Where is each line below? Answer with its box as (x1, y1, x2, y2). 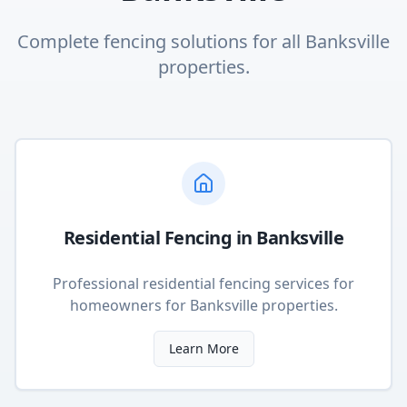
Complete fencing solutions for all (17, 29, 305, 54)
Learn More (168, 340, 239, 357)
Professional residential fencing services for (53, 273, 354, 293)
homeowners (69, 295, 162, 315)
